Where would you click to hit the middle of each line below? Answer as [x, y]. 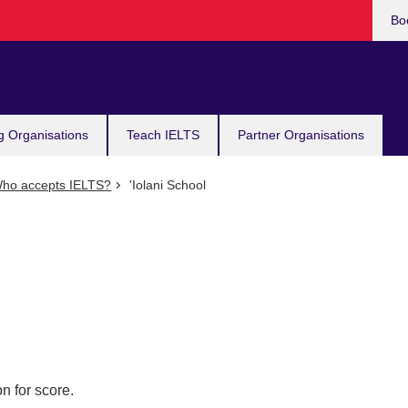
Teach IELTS [163, 135]
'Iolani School [165, 185]
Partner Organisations [301, 135]
